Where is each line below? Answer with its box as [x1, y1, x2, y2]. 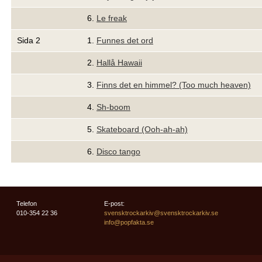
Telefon [16, 200, 37, 207]
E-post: [104, 200, 125, 207]
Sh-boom [96, 102, 130, 112]
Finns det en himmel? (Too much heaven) [96, 80, 251, 89]
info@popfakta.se [104, 219, 154, 226]
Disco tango [96, 147, 140, 156]
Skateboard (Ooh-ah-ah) [96, 125, 188, 134]
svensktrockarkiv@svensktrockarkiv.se [104, 209, 218, 216]
